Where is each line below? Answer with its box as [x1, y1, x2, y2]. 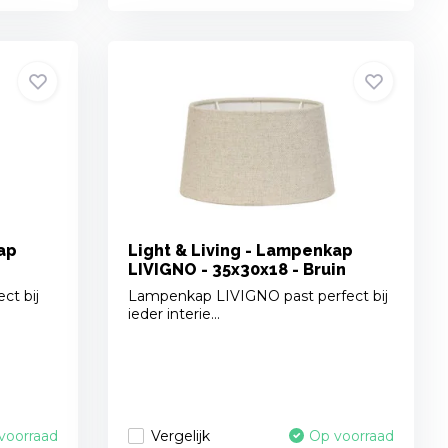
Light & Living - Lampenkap [128, 241, 354, 261]
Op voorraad [309, 427, 395, 446]
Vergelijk [151, 426, 211, 445]
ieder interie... [128, 305, 221, 324]
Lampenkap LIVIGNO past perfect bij [128, 287, 389, 306]
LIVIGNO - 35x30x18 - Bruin [128, 260, 347, 280]
